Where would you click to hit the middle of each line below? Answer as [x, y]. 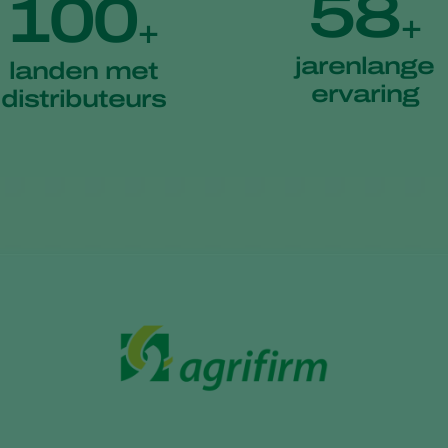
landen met [83, 70]
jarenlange [364, 66]
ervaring [364, 94]
